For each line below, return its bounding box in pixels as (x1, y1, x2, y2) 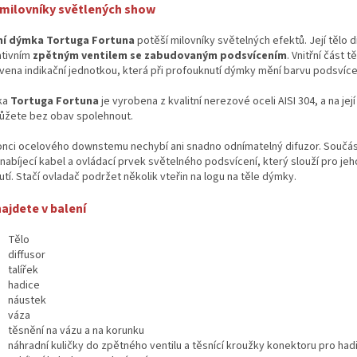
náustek (8, 292, 46, 308)
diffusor (8, 246, 45, 263)
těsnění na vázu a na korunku (8, 322, 144, 339)
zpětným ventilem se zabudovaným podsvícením (33, 47, 287, 64)
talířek (8, 261, 38, 278)
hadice (8, 277, 40, 293)
